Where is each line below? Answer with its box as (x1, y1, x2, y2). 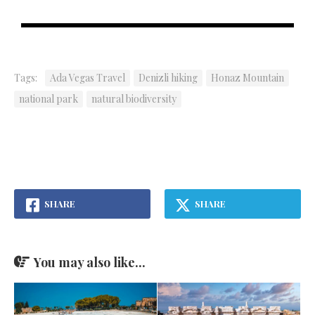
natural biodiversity (91, 91, 176, 105)
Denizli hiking (139, 70, 198, 84)
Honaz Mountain (211, 70, 284, 84)
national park (19, 91, 78, 105)
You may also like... (34, 253, 146, 271)
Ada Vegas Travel (50, 70, 125, 84)
